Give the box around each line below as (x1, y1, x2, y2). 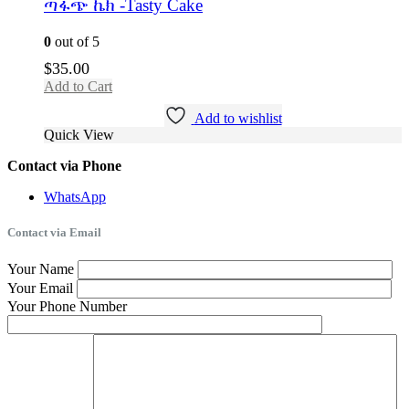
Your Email (7, 279, 73, 296)
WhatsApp (44, 188, 106, 204)
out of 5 (51, 33, 100, 49)
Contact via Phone (7, 157, 121, 173)
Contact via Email (7, 225, 101, 239)
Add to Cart (44, 78, 112, 94)
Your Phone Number (7, 298, 127, 314)
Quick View (44, 126, 114, 142)
